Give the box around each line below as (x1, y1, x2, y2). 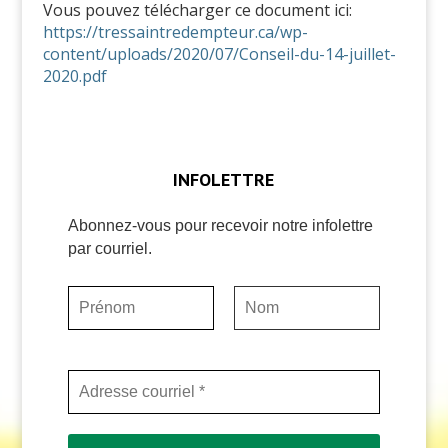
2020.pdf (42, 64, 107, 87)
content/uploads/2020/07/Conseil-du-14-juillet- (42, 42, 396, 65)
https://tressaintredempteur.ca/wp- (42, 20, 308, 43)
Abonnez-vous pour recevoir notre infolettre (67, 217, 373, 235)
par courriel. (67, 240, 152, 258)
